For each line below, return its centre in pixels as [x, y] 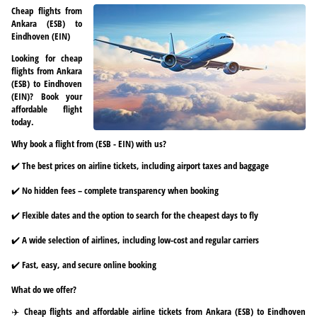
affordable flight [47, 109]
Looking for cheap [47, 58]
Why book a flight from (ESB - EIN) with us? [89, 143]
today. [23, 121]
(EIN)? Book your [47, 96]
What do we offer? [44, 289]
